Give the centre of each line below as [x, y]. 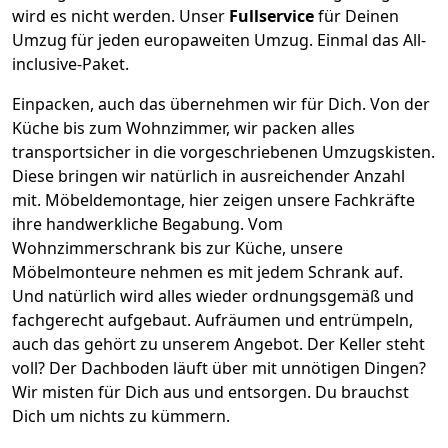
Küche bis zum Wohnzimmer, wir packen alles [183, 127]
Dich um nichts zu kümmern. [121, 415]
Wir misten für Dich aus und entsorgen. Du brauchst [210, 391]
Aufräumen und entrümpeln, [304, 319]
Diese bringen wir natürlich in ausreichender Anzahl [208, 175]
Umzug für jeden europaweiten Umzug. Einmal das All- [219, 39]
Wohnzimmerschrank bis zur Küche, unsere [177, 247]
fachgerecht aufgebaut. [103, 319]
